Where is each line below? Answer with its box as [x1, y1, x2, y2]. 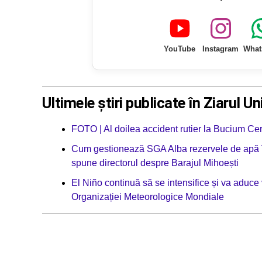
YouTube [164, 44, 195, 54]
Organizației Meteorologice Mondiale [71, 191, 224, 202]
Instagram [202, 44, 239, 54]
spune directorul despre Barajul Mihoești [71, 157, 239, 168]
